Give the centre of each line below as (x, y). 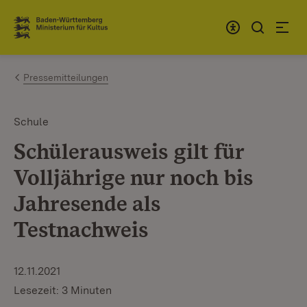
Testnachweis (81, 229)
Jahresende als (87, 203)
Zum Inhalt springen (90, 22)
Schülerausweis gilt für (129, 151)
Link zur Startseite (64, 33)
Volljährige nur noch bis (133, 177)
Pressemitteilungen (66, 77)
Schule (31, 122)
